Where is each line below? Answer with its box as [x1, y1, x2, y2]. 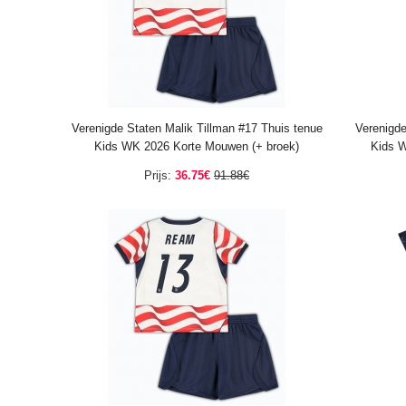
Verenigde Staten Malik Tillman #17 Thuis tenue [71, 121, 323, 135]
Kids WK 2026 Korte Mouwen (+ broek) [94, 140, 299, 153]
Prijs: [144, 169, 171, 182]
